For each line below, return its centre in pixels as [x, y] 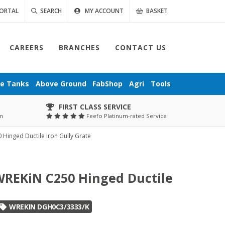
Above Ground [61, 84]
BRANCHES [79, 47]
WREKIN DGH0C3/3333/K [48, 207]
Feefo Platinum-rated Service [126, 116]
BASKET [157, 11]
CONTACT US [141, 47]
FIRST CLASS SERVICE [95, 107]
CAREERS [27, 47]
